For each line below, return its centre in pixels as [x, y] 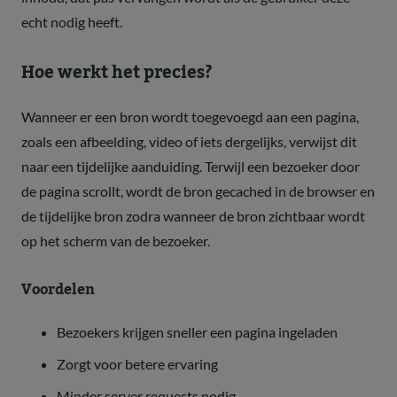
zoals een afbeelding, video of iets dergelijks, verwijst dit [189, 141]
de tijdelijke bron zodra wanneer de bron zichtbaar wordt [193, 215]
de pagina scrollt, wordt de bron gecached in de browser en [198, 191]
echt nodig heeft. [72, 21]
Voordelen [58, 289]
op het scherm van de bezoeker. [116, 240]
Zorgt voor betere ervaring [137, 363]
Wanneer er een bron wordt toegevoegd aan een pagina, [190, 116]
